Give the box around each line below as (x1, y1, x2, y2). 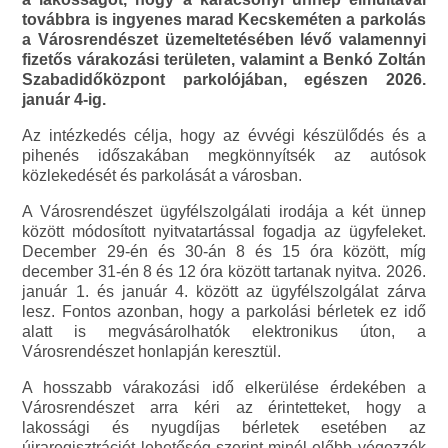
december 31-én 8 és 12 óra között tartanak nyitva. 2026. (22, 263, 426, 281)
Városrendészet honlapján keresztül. (22, 343, 282, 361)
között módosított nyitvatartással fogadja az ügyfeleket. (22, 223, 426, 241)
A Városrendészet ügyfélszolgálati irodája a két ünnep (22, 203, 426, 221)
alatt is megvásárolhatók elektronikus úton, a (22, 323, 426, 341)
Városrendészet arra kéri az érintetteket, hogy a (22, 399, 426, 417)
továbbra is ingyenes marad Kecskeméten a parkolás (22, 11, 426, 29)
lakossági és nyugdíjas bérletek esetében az (22, 419, 426, 437)
